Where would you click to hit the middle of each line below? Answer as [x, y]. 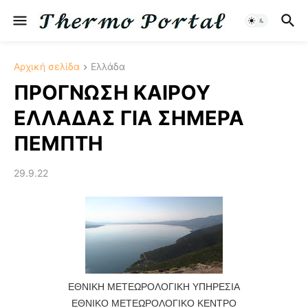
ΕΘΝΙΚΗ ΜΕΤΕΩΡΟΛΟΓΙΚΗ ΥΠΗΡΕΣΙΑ [154, 287]
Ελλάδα [108, 66]
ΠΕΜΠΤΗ [58, 144]
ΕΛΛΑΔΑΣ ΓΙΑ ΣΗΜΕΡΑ [129, 118]
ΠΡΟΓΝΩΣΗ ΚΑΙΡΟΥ [112, 93]
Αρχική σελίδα [47, 66]
